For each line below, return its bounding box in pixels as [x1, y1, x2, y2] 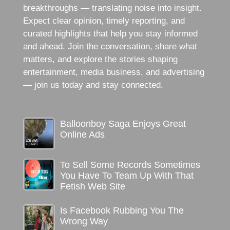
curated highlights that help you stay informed [23, 29, 198, 39]
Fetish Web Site [60, 181, 125, 192]
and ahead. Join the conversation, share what [23, 42, 197, 52]
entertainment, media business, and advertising [23, 67, 204, 78]
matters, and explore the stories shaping [23, 54, 178, 65]
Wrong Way [60, 216, 108, 227]
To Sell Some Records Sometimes [60, 160, 200, 170]
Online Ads [60, 129, 105, 140]
